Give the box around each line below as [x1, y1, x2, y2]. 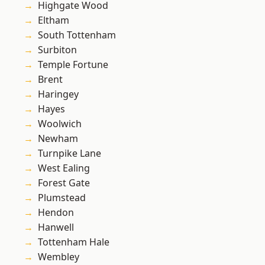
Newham [38, 132, 78, 146]
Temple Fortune [38, 58, 108, 72]
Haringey [38, 88, 79, 101]
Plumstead [38, 191, 86, 205]
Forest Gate [38, 176, 90, 190]
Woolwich [38, 117, 82, 131]
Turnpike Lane [38, 147, 101, 160]
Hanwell [38, 221, 74, 234]
